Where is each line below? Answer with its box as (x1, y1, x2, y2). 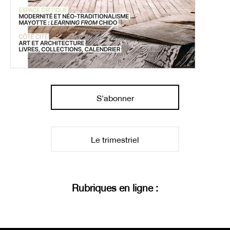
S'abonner (96, 92, 134, 103)
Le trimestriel (91, 135, 139, 145)
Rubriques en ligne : (72, 182, 158, 194)
